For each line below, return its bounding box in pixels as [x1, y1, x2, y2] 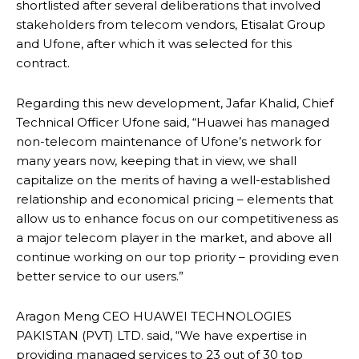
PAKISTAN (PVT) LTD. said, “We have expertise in [16, 327, 307, 343]
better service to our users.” [16, 268, 184, 284]
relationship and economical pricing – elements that [16, 191, 333, 207]
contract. [16, 54, 70, 71]
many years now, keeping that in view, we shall [16, 152, 296, 168]
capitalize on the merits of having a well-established [16, 171, 330, 188]
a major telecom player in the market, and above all [16, 229, 332, 245]
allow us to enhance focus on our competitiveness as [16, 210, 338, 226]
